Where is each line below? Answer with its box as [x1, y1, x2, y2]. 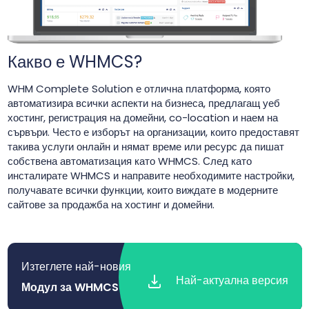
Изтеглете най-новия [21, 259, 131, 275]
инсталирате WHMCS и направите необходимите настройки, [7, 168, 295, 183]
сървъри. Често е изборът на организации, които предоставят [7, 125, 299, 140]
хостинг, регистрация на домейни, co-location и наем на [7, 110, 278, 126]
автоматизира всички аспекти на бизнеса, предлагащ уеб [7, 96, 280, 111]
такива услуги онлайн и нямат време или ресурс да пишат [7, 139, 284, 154]
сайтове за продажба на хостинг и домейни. [7, 197, 215, 212]
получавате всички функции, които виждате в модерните [7, 183, 278, 198]
